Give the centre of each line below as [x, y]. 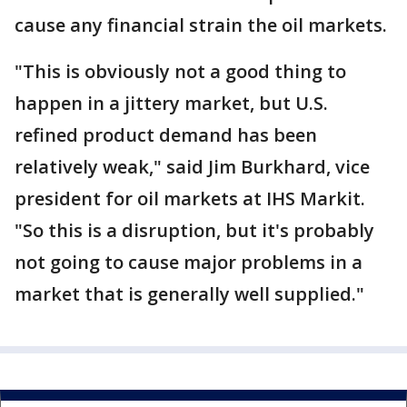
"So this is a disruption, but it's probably [194, 230]
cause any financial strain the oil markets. [201, 25]
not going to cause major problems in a [189, 262]
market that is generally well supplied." [189, 294]
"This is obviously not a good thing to [180, 71]
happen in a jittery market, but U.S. [171, 103]
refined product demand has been [166, 135]
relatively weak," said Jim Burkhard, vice [192, 167]
